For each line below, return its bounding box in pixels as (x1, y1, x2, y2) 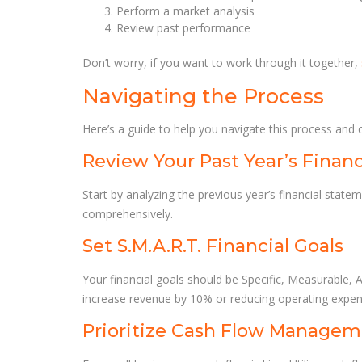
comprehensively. (82, 206, 173, 222)
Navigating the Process (82, 83, 324, 108)
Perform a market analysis (116, 3, 255, 19)
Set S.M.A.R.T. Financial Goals (82, 234, 343, 257)
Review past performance (116, 20, 250, 36)
